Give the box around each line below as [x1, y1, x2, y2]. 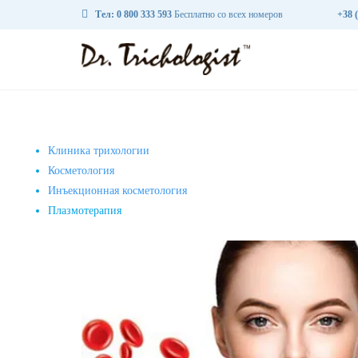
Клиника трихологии [48, 144, 150, 157]
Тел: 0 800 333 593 [95, 9, 172, 20]
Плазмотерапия [48, 204, 122, 217]
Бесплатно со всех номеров [172, 9, 285, 20]
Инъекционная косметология [48, 184, 188, 197]
